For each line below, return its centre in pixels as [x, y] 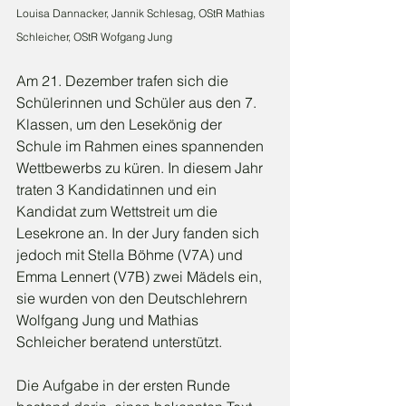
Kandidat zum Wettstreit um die [119, 212]
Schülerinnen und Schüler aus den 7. [138, 103]
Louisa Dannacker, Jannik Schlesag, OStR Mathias [142, 14]
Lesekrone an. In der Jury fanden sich [140, 233]
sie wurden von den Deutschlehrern [134, 299]
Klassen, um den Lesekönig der [121, 125]
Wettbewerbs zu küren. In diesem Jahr [141, 168]
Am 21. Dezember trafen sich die [124, 81]
